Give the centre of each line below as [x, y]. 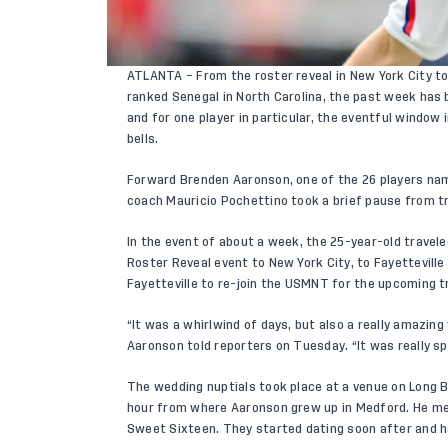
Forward [153, 179]
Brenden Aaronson [234, 179]
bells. [143, 138]
